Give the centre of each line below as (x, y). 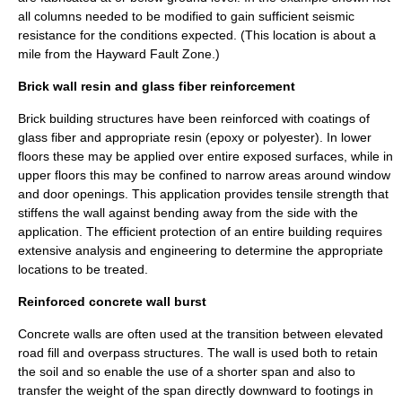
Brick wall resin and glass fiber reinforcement (157, 86)
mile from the (57, 54)
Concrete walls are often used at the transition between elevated (201, 334)
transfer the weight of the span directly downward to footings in (196, 390)
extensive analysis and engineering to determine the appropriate (201, 250)
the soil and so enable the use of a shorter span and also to (187, 371)
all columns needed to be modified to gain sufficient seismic (186, 16)
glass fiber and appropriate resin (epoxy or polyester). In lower (195, 137)
